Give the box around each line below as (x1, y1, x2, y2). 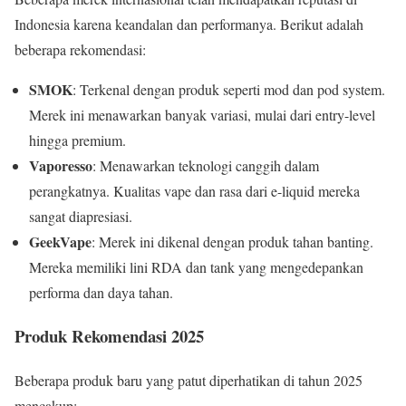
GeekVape (29, 230, 92, 252)
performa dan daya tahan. (29, 282, 173, 302)
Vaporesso (29, 154, 92, 176)
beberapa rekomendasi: (14, 39, 146, 59)
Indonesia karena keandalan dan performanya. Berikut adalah (14, 14, 363, 34)
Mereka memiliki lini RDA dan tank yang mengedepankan (29, 256, 363, 276)
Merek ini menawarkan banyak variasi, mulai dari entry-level (29, 104, 375, 124)
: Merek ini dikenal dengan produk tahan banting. (92, 231, 373, 251)
